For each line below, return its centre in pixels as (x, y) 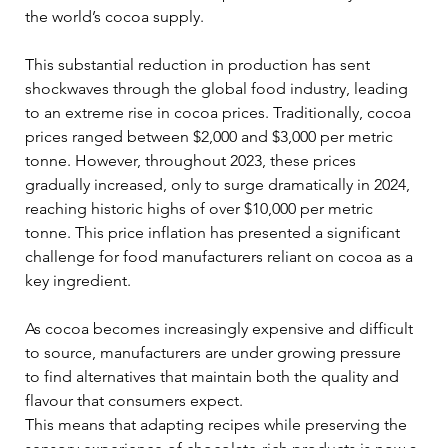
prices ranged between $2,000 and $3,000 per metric (211, 137)
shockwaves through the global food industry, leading (218, 89)
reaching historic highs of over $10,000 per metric (201, 209)
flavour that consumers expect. (136, 401)
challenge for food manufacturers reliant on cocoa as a (221, 257)
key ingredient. (78, 281)
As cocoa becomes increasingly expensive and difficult (221, 329)
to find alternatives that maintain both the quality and (214, 377)
